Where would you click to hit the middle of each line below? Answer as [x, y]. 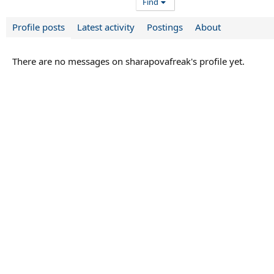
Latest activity [106, 27]
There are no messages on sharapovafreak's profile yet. [128, 61]
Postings [165, 27]
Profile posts [39, 27]
